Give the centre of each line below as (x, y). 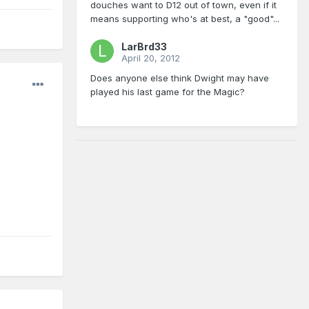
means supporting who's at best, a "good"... (185, 19)
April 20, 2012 (151, 58)
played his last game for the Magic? (168, 92)
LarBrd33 (144, 47)
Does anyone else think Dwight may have (180, 78)
